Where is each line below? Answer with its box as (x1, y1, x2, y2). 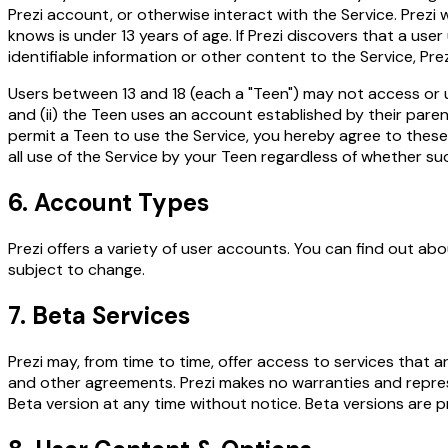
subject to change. (8, 259, 145, 281)
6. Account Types (8, 187, 209, 219)
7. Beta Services (8, 300, 190, 332)
